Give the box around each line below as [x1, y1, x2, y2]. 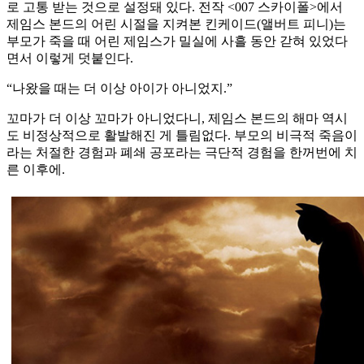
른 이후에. [6, 162, 65, 177]
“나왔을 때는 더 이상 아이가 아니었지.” [6, 81, 232, 96]
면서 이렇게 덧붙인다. [6, 51, 133, 66]
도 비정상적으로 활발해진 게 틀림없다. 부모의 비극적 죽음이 [6, 128, 357, 143]
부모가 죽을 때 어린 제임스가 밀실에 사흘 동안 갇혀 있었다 [6, 34, 348, 49]
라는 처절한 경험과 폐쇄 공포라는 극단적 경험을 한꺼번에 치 [6, 145, 357, 160]
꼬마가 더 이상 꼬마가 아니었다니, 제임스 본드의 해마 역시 [6, 111, 348, 126]
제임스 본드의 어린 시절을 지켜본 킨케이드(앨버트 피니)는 [6, 17, 346, 32]
